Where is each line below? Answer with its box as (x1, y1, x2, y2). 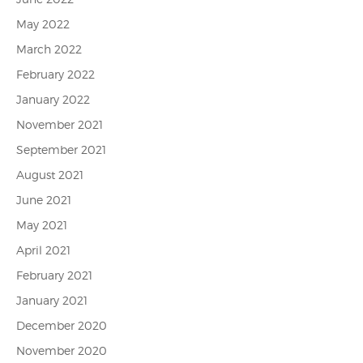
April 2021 (16, 243, 70, 257)
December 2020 (16, 318, 107, 332)
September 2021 (16, 143, 106, 156)
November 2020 (16, 344, 107, 357)
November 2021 (16, 117, 103, 131)
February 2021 (16, 268, 92, 282)
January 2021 (16, 293, 88, 307)
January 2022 (16, 92, 90, 106)
